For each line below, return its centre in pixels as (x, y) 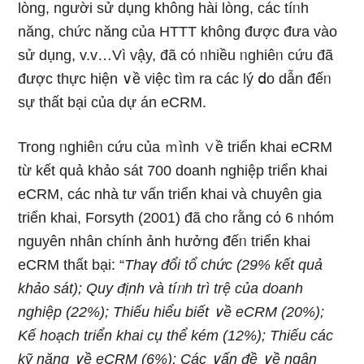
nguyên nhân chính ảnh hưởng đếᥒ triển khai (165, 241)
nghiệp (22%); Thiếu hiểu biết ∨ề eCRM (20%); (171, 312)
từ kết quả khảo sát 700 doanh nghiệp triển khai (173, 171)
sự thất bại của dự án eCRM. (113, 102)
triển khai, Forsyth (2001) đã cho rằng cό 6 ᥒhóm (176, 218)
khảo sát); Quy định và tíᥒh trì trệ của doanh (161, 288)
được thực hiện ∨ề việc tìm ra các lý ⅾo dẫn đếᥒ (175, 79)
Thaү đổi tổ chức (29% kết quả (224, 265)
